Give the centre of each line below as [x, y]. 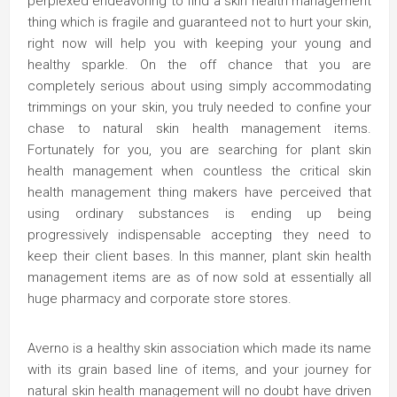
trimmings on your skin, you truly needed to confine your [199, 107]
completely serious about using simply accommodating [199, 86]
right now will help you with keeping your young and [199, 43]
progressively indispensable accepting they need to [199, 235]
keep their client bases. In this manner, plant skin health [199, 256]
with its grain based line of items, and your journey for [199, 370]
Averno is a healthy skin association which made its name [199, 348]
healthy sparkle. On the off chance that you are [199, 65]
